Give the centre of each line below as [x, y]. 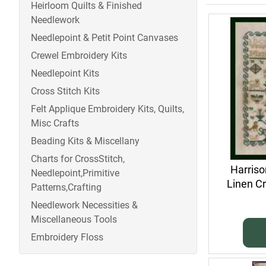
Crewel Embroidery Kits [79, 56]
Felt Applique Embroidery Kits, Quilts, [107, 109]
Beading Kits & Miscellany [85, 141]
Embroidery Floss [67, 237]
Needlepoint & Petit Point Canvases [104, 38]
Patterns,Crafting [66, 188]
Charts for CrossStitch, [78, 159]
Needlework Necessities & [84, 205]
